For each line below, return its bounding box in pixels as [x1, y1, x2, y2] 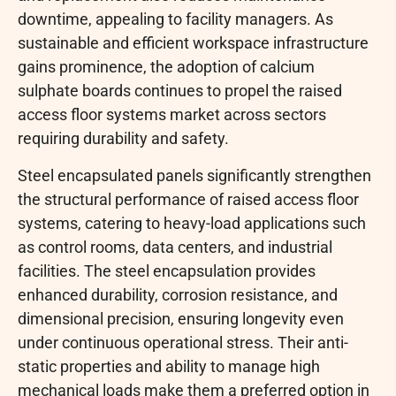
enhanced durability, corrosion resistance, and [18, 285, 338, 304]
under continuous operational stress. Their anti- [18, 332, 348, 352]
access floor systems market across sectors [18, 105, 326, 125]
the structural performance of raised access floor [18, 189, 359, 209]
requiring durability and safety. [18, 129, 229, 148]
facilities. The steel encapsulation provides [18, 261, 316, 280]
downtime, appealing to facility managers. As [18, 10, 333, 29]
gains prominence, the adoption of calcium [18, 57, 315, 77]
